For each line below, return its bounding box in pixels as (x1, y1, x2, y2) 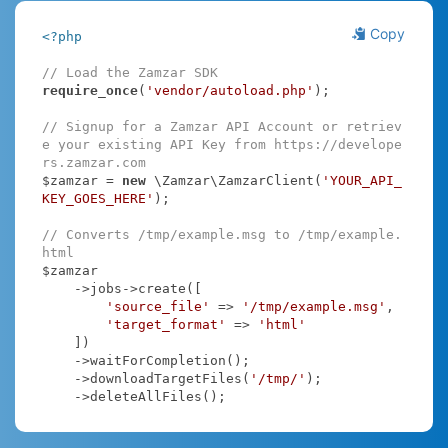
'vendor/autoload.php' (145, 82, 314, 98)
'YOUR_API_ (321, 172, 402, 188)
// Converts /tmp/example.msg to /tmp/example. (41, 226, 402, 242)
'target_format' (105, 316, 226, 332)
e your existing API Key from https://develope (41, 136, 402, 152)
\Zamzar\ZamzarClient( (145, 172, 322, 188)
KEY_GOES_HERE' (41, 190, 154, 206)
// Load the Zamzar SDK (41, 64, 218, 80)
